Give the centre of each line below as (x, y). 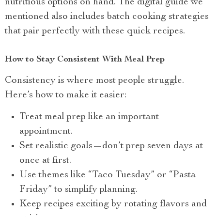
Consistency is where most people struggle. (94, 81)
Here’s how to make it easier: (66, 95)
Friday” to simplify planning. (78, 190)
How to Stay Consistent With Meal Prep (85, 59)
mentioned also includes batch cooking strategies (107, 17)
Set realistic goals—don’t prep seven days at (111, 146)
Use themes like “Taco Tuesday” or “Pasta (108, 175)
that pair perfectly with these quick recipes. (95, 31)
